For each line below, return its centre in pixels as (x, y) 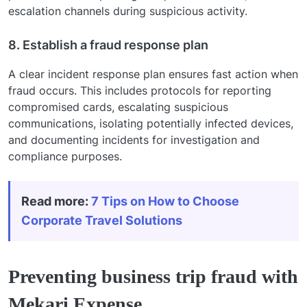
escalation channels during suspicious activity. (128, 11)
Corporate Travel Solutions (102, 220)
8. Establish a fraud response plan (108, 45)
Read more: (56, 201)
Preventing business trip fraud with (153, 276)
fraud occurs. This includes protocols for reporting (140, 90)
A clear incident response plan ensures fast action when (153, 74)
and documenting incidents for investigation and (134, 139)
